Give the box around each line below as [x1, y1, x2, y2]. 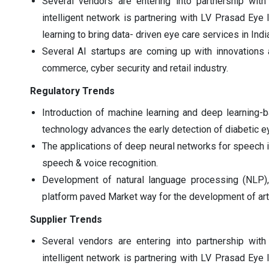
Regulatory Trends [30, 85, 115, 97]
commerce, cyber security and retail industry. [42, 62, 228, 74]
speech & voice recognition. [42, 157, 158, 169]
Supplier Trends [30, 213, 102, 225]
